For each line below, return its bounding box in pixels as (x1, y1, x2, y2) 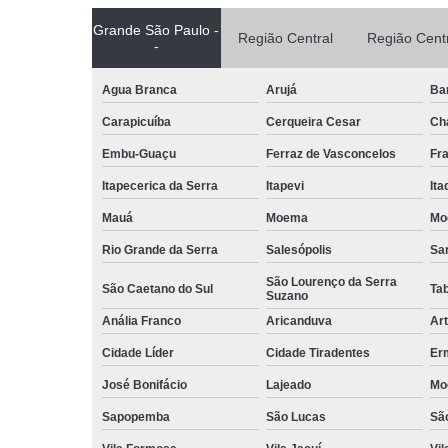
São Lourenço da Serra (265, 274, 397, 289)
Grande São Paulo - (93, 21, 220, 38)
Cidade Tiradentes (265, 345, 370, 360)
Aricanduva (265, 313, 332, 328)
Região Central (237, 29, 333, 46)
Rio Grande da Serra (102, 242, 218, 257)
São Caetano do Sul (102, 281, 213, 296)
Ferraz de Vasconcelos (265, 146, 396, 161)
